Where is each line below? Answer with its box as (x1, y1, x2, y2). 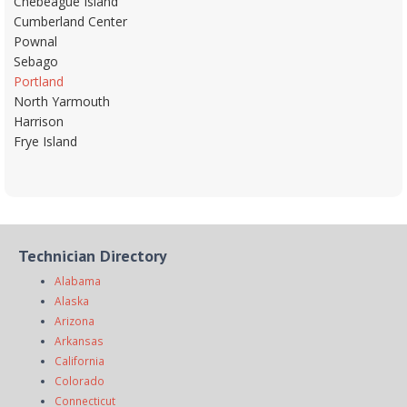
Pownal (14, 32, 57, 50)
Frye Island (14, 132, 77, 150)
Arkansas (55, 333, 104, 348)
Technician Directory (18, 244, 167, 266)
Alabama (55, 273, 101, 288)
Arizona (55, 313, 94, 328)
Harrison (14, 112, 64, 130)
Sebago (14, 52, 58, 70)
